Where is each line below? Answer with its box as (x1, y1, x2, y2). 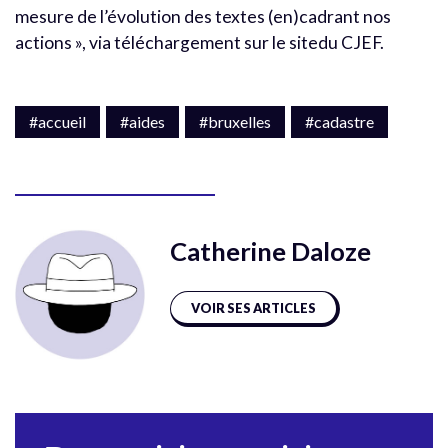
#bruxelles (199, 111, 271, 131)
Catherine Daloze (170, 235, 371, 266)
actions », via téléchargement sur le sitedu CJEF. (15, 31, 384, 53)
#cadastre (305, 111, 374, 131)
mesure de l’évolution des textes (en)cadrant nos (15, 5, 391, 27)
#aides (120, 111, 165, 131)
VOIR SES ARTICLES (191, 299, 316, 316)
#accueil (29, 111, 86, 131)
